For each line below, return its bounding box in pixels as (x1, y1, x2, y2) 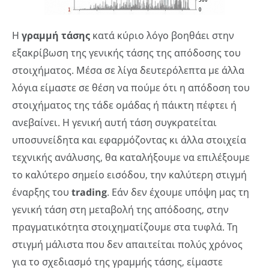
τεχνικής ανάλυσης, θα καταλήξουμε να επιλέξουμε (12, 151, 250, 165)
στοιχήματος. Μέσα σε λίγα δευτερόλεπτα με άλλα (12, 64, 244, 77)
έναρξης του (12, 186, 71, 199)
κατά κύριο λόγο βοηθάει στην (90, 29, 234, 43)
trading (71, 186, 107, 199)
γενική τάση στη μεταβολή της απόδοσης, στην (12, 203, 229, 217)
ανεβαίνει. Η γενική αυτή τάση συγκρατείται (12, 116, 217, 130)
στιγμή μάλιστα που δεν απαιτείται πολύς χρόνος (12, 238, 243, 252)
